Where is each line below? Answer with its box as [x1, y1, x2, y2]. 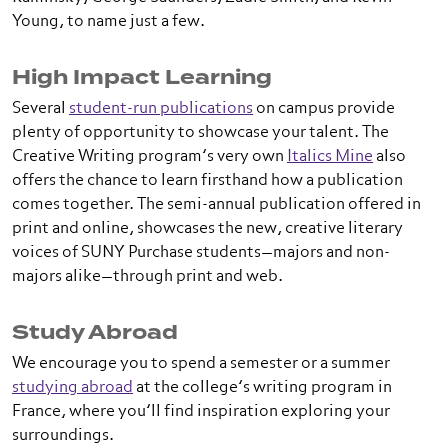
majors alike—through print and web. [12, 269, 283, 285]
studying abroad [12, 380, 133, 396]
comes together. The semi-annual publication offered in [12, 197, 421, 213]
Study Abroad [12, 318, 178, 347]
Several [12, 101, 69, 117]
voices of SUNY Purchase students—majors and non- [12, 245, 390, 261]
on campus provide [253, 101, 395, 117]
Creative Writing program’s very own [12, 149, 287, 165]
